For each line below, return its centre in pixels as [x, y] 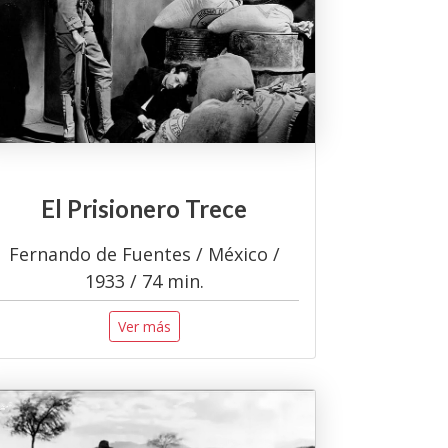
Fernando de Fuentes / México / [144, 253]
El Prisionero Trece [144, 209]
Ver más [144, 326]
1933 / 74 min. [144, 280]
